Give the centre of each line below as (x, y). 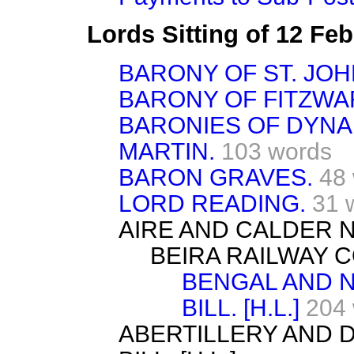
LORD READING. (212, 203)
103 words (277, 151)
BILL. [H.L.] (241, 307)
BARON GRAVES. (216, 177)
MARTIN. (167, 151)
